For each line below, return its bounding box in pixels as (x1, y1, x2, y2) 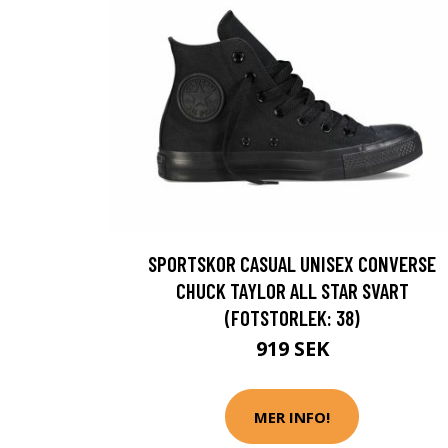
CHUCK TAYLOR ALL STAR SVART (175, 278, 409, 303)
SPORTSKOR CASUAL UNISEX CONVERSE (148, 251, 436, 276)
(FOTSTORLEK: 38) (224, 305, 360, 330)
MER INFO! (254, 406, 330, 427)
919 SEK (255, 335, 329, 362)
